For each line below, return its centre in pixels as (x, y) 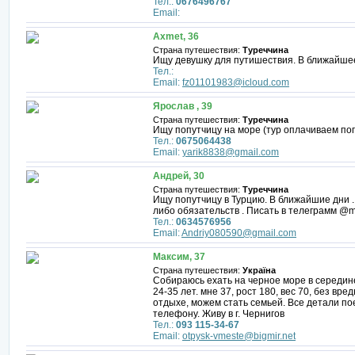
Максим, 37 (179, 257)
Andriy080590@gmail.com (239, 233)
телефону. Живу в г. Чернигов (219, 314)
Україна (259, 270)
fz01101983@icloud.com (236, 82)
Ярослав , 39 (183, 106)
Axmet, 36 (176, 36)
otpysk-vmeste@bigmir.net (239, 336)
